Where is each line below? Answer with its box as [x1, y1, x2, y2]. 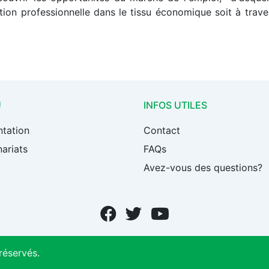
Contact [144, 124, 180, 137]
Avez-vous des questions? [144, 162, 262, 174]
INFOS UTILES [144, 99, 207, 112]
